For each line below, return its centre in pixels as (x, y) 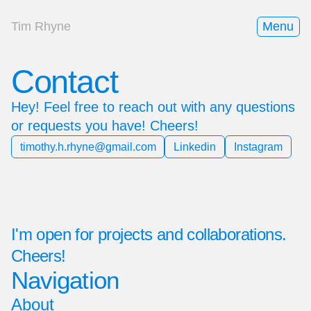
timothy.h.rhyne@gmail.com (88, 147)
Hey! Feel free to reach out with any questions (153, 107)
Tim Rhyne (41, 26)
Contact (64, 82)
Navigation (65, 280)
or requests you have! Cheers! (104, 126)
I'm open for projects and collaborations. (149, 234)
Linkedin (195, 147)
